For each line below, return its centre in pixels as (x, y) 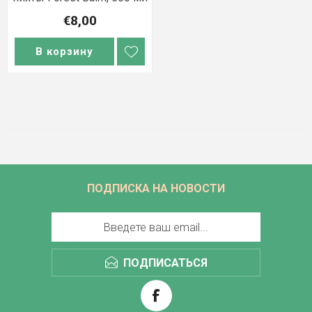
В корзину (64, 52)
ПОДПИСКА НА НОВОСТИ (156, 188)
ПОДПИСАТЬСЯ (165, 263)
